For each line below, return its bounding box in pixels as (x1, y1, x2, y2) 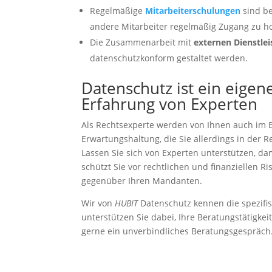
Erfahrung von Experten (81, 92, 258, 115)
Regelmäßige (90, 4, 146, 16)
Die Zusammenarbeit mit (90, 36, 194, 48)
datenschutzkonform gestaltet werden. (90, 52, 248, 64)
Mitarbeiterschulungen (145, 4, 241, 16)
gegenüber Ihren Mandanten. (81, 174, 203, 186)
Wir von (81, 197, 113, 209)
